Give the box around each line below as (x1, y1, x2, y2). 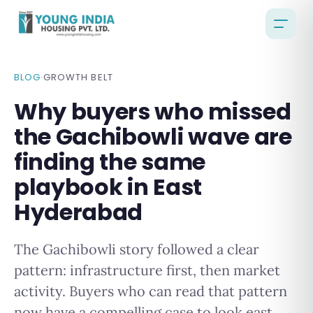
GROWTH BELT (43, 71, 113, 84)
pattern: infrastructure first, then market (14, 261, 280, 279)
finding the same (14, 146, 205, 177)
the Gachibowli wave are (14, 121, 292, 152)
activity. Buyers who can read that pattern (14, 282, 287, 300)
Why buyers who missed (14, 96, 291, 127)
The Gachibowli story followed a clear (14, 240, 259, 258)
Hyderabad (14, 196, 143, 228)
